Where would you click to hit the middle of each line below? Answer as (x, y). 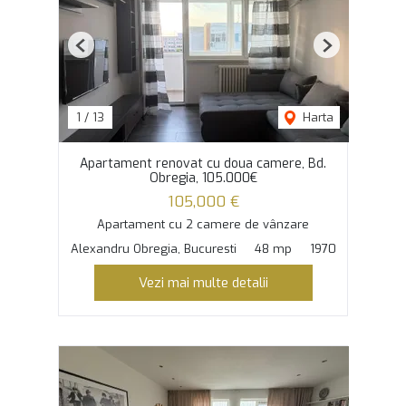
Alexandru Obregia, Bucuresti (153, 248)
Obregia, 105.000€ (203, 179)
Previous (104, 53)
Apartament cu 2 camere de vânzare (203, 224)
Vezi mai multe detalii (203, 282)
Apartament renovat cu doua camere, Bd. (203, 164)
